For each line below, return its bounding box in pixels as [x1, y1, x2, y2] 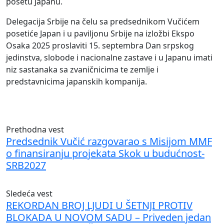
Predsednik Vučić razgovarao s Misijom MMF [6, 134, 212, 148]
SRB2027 [6, 158, 46, 172]
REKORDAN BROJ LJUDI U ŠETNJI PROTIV [6, 198, 192, 212]
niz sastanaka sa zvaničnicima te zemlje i [6, 64, 158, 75]
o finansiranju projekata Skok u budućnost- [6, 146, 204, 160]
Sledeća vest [6, 188, 52, 199]
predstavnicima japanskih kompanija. [6, 76, 147, 87]
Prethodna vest [6, 124, 64, 135]
